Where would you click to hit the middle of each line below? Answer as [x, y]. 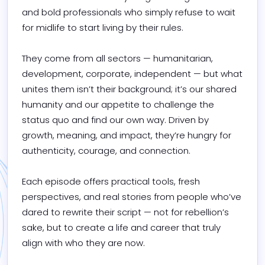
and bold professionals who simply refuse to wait [129, 12]
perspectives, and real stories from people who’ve [132, 196]
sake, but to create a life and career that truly [121, 227]
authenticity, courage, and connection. [106, 150]
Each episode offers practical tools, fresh [111, 181]
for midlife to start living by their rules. [103, 27]
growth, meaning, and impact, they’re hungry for [127, 135]
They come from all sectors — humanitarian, [117, 58]
